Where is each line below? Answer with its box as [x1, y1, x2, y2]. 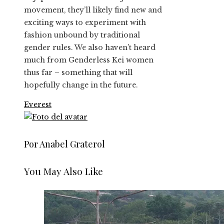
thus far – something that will [24, 68, 132, 77]
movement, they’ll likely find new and [24, 5, 162, 15]
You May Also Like [24, 164, 103, 178]
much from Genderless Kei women [24, 55, 153, 65]
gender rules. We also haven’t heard [24, 43, 155, 52]
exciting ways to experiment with [24, 18, 146, 27]
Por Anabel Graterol [24, 138, 105, 150]
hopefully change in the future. [24, 80, 138, 90]
